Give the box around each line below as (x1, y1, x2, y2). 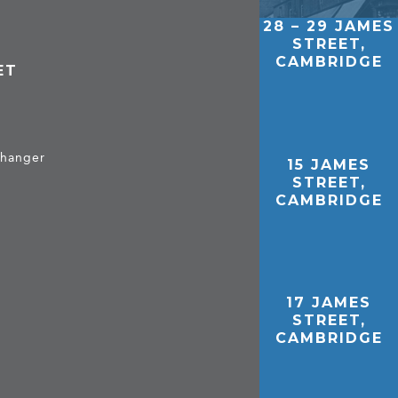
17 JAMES (286, 294, 372, 312)
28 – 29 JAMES (263, 17, 395, 35)
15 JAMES (287, 155, 371, 173)
